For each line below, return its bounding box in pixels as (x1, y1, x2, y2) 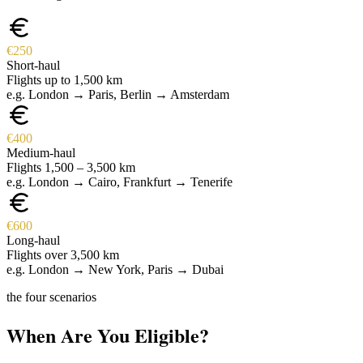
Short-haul (6, 58, 60, 72)
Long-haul (6, 233, 60, 247)
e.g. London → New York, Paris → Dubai (6, 262, 224, 276)
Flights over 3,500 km (6, 247, 119, 262)
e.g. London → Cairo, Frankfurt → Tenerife (6, 174, 233, 189)
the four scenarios (6, 289, 96, 304)
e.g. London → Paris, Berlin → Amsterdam (6, 87, 229, 101)
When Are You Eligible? (6, 320, 209, 349)
